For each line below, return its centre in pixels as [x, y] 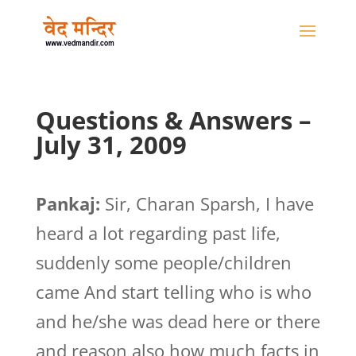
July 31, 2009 [111, 145]
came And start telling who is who [173, 292]
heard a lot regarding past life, [158, 233]
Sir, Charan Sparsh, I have [207, 203]
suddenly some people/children [163, 262]
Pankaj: [68, 203]
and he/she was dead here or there [178, 321]
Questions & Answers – [173, 120]
